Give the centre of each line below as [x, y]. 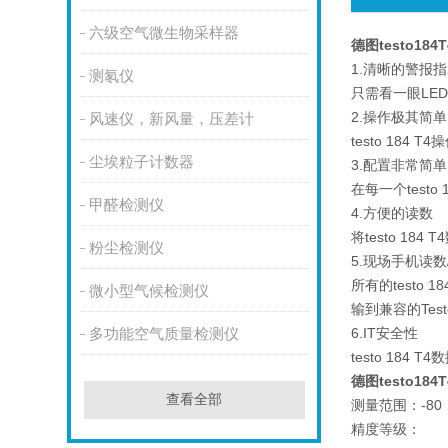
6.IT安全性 [385, 333]
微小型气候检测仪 [148, 291]
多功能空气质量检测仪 [163, 334]
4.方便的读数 [392, 213]
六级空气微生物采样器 [163, 33]
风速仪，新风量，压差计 [171, 119]
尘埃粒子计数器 [141, 162]
